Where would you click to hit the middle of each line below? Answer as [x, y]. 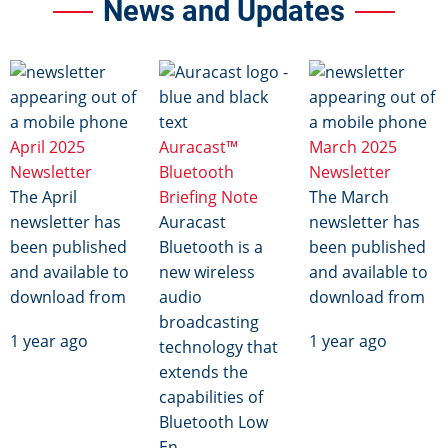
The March [348, 196]
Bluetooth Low [214, 421]
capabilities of [211, 396]
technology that [219, 346]
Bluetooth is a [211, 246]
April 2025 [47, 146]
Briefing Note [209, 196]
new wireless [207, 271]
